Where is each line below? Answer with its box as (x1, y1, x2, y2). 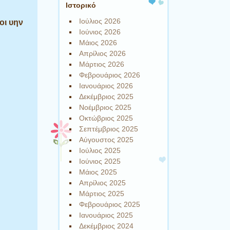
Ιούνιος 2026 (79, 27, 121, 36)
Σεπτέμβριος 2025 (79, 124, 139, 133)
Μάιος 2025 (79, 167, 118, 176)
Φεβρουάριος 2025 (79, 200, 141, 208)
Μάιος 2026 (79, 38, 118, 47)
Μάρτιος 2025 (79, 189, 125, 198)
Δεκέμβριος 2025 (79, 92, 134, 101)
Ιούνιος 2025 (79, 157, 121, 165)
